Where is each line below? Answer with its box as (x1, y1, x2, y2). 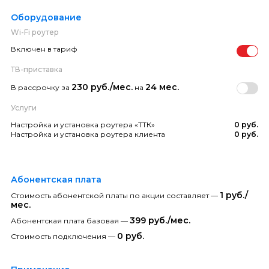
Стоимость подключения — (11, 231, 117, 241)
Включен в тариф (11, 44, 77, 53)
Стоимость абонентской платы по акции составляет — (11, 190, 220, 200)
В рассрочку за (11, 82, 71, 92)
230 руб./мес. (71, 81, 133, 92)
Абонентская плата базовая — (11, 216, 130, 225)
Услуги (11, 103, 37, 112)
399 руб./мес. (130, 214, 190, 226)
